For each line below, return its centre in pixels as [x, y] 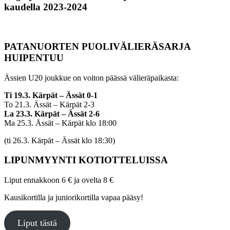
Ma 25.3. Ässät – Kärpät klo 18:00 [60, 123]
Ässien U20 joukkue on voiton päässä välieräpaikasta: [91, 78]
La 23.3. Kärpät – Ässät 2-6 [52, 113]
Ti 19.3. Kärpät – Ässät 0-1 [51, 95]
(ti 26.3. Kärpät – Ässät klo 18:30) [60, 140]
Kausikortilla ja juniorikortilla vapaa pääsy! [74, 198]
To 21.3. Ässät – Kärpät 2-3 [49, 104]
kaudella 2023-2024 [46, 7]
